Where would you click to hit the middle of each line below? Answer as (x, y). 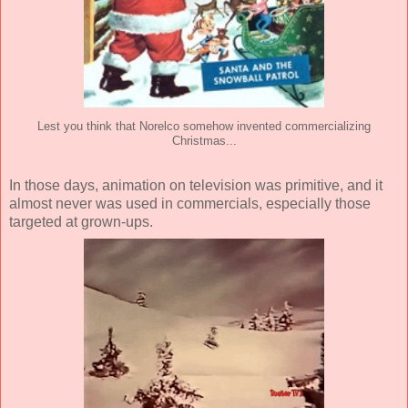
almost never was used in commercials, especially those (190, 204)
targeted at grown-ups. (81, 222)
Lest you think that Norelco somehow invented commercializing (204, 126)
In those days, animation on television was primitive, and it (196, 186)
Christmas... (204, 141)
